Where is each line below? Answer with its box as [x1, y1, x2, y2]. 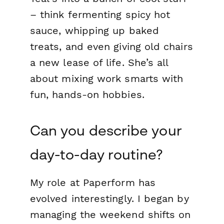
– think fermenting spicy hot [30, 8, 170, 21]
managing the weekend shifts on [30, 208, 191, 221]
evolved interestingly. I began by [30, 192, 189, 205]
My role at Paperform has [30, 176, 155, 189]
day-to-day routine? [30, 146, 163, 163]
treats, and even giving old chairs [30, 40, 193, 53]
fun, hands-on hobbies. [30, 88, 144, 101]
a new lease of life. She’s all [30, 56, 168, 69]
